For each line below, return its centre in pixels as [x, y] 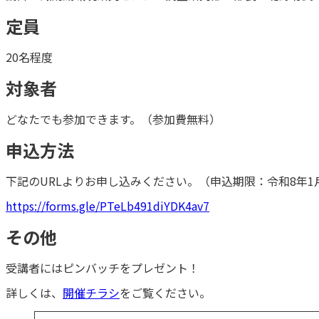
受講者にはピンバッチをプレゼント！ [103, 267]
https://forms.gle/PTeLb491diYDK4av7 [108, 205]
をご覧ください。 [165, 292]
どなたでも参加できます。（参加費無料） [113, 119]
